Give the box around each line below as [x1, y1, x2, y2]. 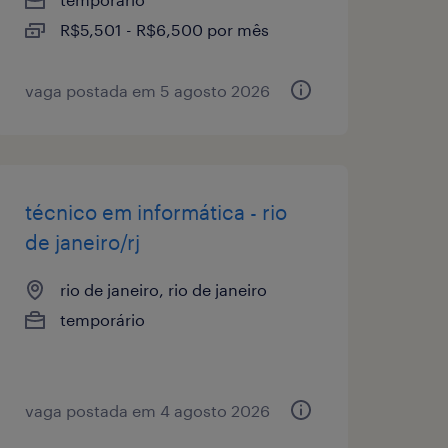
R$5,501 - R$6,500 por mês [59, 19, 269, 39]
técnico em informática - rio [24, 199, 287, 224]
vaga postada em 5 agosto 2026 [24, 80, 270, 100]
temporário [59, 309, 145, 329]
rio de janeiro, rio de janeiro [59, 279, 267, 299]
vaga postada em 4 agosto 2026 [24, 400, 270, 420]
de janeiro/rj [24, 229, 140, 254]
